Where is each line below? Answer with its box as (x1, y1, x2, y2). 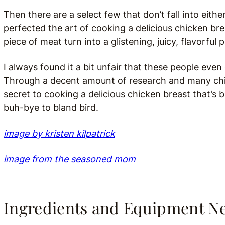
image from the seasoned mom (4, 154, 136, 164)
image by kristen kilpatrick (4, 128, 115, 139)
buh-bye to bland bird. (4, 102, 98, 113)
